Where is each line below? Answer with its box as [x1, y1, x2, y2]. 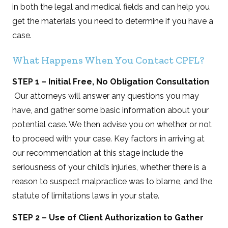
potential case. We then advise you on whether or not [12, 119, 212, 129]
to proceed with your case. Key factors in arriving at [12, 133, 205, 144]
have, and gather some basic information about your [12, 105, 209, 115]
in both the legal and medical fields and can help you [12, 2, 210, 12]
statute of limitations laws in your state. [12, 190, 160, 201]
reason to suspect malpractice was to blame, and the [12, 176, 213, 186]
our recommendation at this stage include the [12, 148, 184, 158]
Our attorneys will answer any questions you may [12, 91, 199, 101]
